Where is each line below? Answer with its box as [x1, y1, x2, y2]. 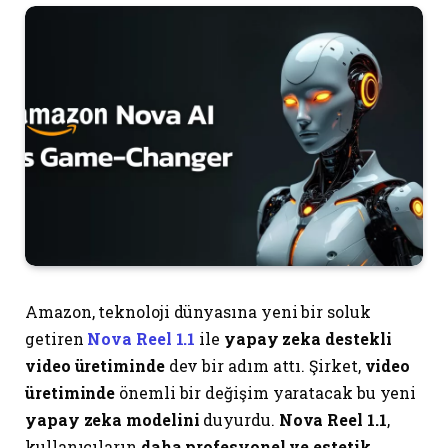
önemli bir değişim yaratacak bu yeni [115, 382, 417, 404]
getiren [25, 328, 88, 350]
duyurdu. [199, 409, 279, 431]
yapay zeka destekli [223, 328, 392, 350]
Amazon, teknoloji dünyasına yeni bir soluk [25, 301, 371, 323]
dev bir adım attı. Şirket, [164, 355, 365, 377]
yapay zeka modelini [25, 409, 200, 431]
